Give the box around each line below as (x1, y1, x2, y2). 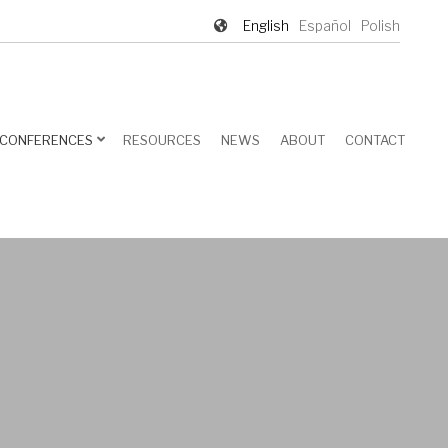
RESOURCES (123, 131, 201, 148)
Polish (361, 17, 400, 34)
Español (299, 17, 351, 34)
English (243, 17, 289, 34)
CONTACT (345, 131, 405, 148)
